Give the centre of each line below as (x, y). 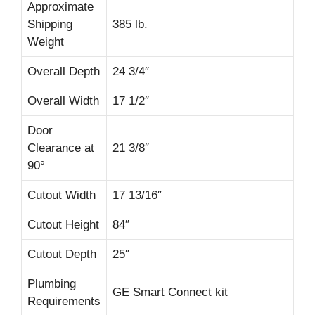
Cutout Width (62, 195)
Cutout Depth (62, 254)
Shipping (50, 24)
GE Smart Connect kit (170, 292)
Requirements (64, 301)
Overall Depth (64, 71)
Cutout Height (63, 224)
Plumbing (52, 283)
